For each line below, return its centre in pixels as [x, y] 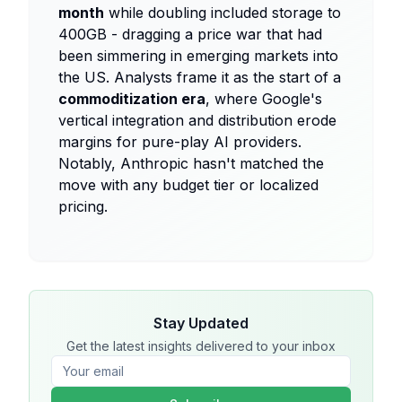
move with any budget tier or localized [188, 185]
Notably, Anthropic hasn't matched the [191, 163]
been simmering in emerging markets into [198, 56]
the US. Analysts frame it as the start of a [200, 77]
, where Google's [264, 99]
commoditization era [132, 99]
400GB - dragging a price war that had [190, 34]
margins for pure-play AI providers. [180, 142]
